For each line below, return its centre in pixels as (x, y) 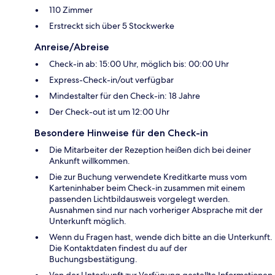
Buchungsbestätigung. (93, 259)
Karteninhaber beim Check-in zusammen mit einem (147, 188)
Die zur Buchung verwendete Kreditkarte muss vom (148, 176)
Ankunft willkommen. (90, 161)
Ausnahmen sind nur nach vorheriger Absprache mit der (156, 210)
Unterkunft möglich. (88, 221)
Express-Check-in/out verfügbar (111, 79)
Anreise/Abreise (72, 47)
